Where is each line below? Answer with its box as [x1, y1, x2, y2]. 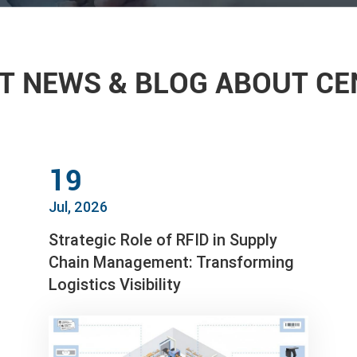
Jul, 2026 [49, 198, 108, 217]
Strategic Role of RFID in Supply [49, 229, 278, 250]
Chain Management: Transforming [49, 252, 295, 273]
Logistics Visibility [49, 274, 182, 295]
